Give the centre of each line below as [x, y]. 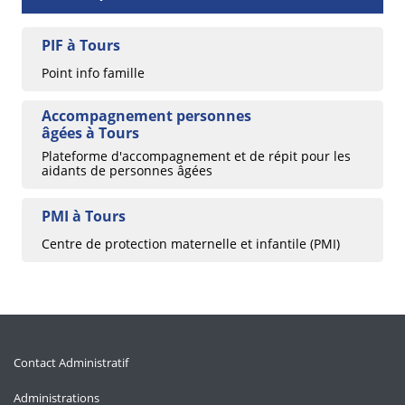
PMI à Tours [84, 216]
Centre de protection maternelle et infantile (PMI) [191, 243]
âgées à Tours [90, 132]
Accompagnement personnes [146, 115]
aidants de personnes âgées [127, 170]
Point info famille [93, 72]
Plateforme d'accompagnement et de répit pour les [196, 155]
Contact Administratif [71, 362]
